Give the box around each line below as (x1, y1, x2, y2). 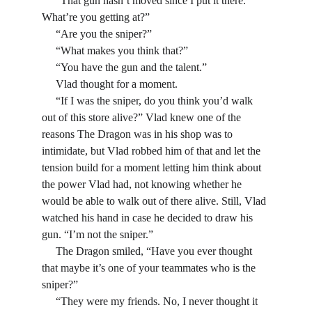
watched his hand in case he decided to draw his (42, 212, 256, 224)
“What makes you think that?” (56, 45, 188, 56)
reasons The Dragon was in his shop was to (42, 128, 235, 140)
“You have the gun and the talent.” (56, 61, 210, 73)
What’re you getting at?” (42, 11, 150, 23)
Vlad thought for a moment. (56, 78, 178, 90)
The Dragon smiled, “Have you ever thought (42, 245, 56, 257)
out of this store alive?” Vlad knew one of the (42, 111, 244, 123)
